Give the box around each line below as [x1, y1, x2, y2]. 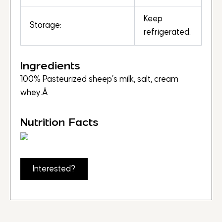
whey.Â [20, 88, 50, 98]
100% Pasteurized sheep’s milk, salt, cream [20, 75, 178, 84]
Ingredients [20, 59, 80, 73]
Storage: [30, 21, 61, 30]
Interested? [33, 165, 75, 174]
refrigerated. [144, 28, 191, 37]
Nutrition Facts [20, 115, 99, 129]
